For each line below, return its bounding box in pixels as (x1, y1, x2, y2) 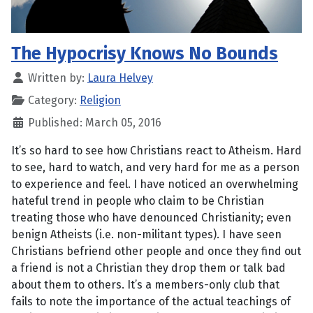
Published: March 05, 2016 (28, 116, 161, 130)
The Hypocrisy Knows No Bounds (11, 43, 278, 65)
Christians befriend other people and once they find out (11, 245, 301, 259)
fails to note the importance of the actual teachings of (11, 295, 291, 309)
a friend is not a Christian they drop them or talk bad (11, 261, 286, 275)
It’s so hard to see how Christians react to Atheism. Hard (11, 144, 302, 158)
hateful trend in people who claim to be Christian (11, 194, 264, 208)
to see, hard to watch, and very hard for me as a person (11, 161, 300, 175)
